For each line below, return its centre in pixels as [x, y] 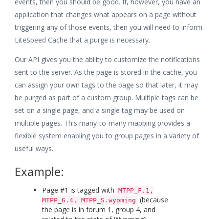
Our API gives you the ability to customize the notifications [107, 59]
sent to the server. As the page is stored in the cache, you [106, 72]
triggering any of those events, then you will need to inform [109, 27]
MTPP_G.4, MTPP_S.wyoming [89, 200]
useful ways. [34, 148]
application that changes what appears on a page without [106, 14]
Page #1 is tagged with [79, 190]
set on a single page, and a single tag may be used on [100, 110]
